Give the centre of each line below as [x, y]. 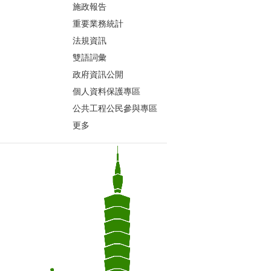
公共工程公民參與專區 [115, 109]
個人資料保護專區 [107, 92]
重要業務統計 [98, 24]
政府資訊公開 [98, 75]
